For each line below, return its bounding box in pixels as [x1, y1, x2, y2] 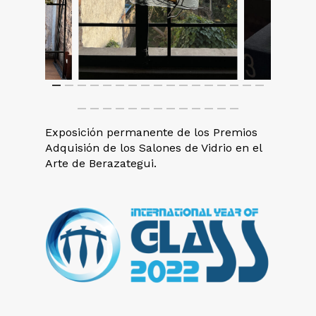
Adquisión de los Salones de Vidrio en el [45, 140, 262, 154]
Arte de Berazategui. [45, 156, 157, 170]
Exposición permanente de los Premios [45, 125, 258, 139]
